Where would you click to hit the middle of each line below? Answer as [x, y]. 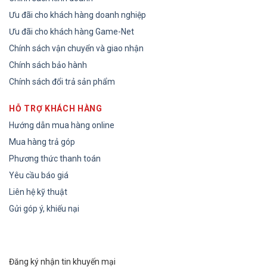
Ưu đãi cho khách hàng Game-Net [72, 32]
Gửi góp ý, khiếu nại [44, 209]
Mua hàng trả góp [42, 142]
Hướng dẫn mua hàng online [62, 125]
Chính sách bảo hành [48, 65]
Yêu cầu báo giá [39, 176]
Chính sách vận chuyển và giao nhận [76, 49]
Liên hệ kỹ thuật [38, 192]
